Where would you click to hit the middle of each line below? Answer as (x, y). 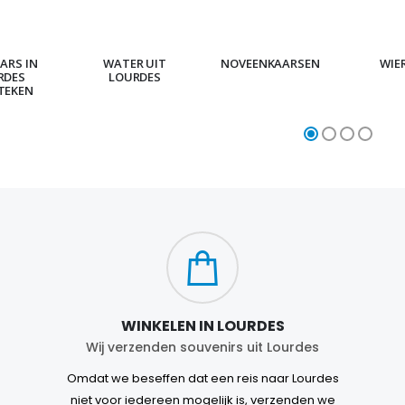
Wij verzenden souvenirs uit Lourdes (202, 348)
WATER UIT (135, 64)
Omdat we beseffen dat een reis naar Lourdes (202, 379)
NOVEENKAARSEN (270, 64)
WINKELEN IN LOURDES (202, 326)
